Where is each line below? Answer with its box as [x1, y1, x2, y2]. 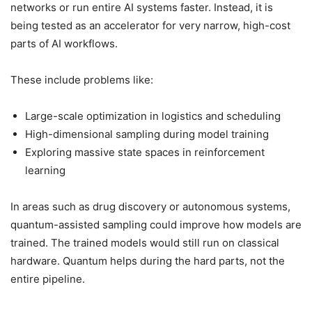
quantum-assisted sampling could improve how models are [10, 218, 302, 231]
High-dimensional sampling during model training [25, 127, 269, 141]
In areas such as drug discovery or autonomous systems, [10, 200, 290, 213]
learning [25, 164, 65, 177]
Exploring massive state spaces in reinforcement [25, 146, 265, 159]
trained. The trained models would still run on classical [10, 236, 279, 249]
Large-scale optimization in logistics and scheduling [25, 109, 281, 123]
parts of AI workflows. [10, 37, 118, 50]
